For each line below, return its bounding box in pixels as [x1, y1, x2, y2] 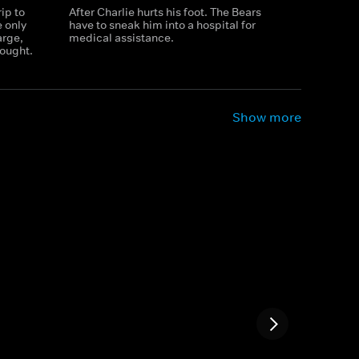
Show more [232, 109, 301, 125]
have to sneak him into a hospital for [68, 18, 256, 32]
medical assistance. [68, 30, 174, 45]
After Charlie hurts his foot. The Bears [68, 5, 261, 19]
